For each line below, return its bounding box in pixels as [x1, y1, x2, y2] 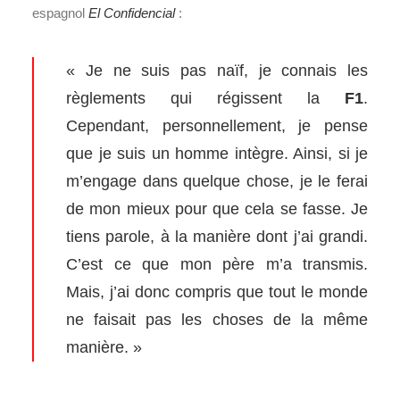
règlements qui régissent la [66, 88, 345, 107]
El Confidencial [88, 4, 175, 21]
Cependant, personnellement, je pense [66, 116, 368, 135]
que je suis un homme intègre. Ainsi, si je [66, 144, 368, 162]
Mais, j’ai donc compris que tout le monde [66, 282, 368, 301]
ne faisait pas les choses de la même [66, 310, 368, 329]
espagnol [32, 4, 88, 21]
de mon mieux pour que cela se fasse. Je [66, 199, 368, 218]
